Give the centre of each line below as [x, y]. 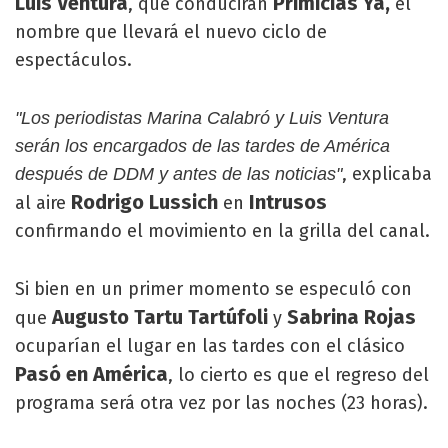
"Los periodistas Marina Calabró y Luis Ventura [202, 118]
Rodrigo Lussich [142, 202]
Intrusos [288, 202]
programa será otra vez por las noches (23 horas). [221, 403]
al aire [40, 203]
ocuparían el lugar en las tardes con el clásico [210, 346]
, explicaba [387, 174]
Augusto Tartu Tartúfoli [157, 317]
